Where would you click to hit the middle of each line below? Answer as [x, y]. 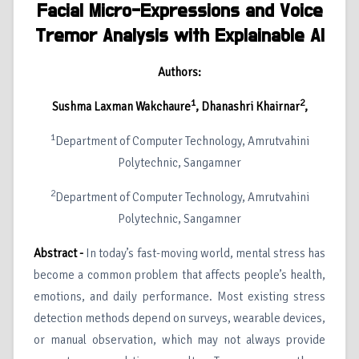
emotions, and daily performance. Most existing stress [179, 297]
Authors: [179, 73]
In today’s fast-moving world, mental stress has [204, 254]
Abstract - [59, 254]
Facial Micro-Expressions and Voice [179, 12]
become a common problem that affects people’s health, [179, 275]
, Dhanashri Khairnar [247, 107]
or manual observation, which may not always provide [179, 340]
